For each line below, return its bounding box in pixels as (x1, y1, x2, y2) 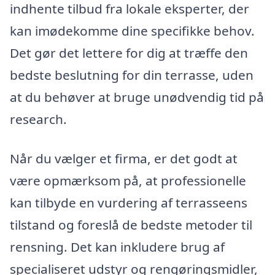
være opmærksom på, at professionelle (10, 171, 246, 189)
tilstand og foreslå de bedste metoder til (10, 215, 252, 233)
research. (10, 110, 67, 128)
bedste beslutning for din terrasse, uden (10, 66, 254, 84)
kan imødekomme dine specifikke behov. (10, 22, 255, 40)
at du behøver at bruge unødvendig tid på (10, 88, 264, 106)
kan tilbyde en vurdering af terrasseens (10, 193, 247, 211)
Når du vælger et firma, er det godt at (10, 149, 238, 167)
